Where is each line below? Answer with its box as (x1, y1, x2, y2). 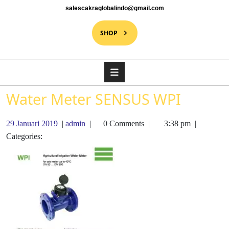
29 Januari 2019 (6, 119, 58, 128)
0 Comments (103, 119, 144, 128)
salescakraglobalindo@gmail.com (65, 5, 164, 12)
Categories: (6, 132, 42, 141)
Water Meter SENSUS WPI (6, 89, 181, 109)
